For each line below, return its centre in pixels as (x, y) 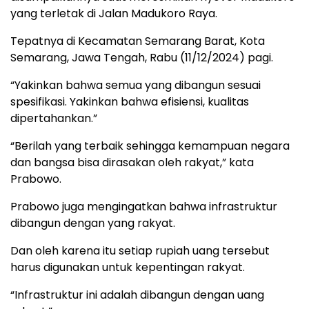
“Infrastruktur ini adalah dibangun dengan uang (137, 295)
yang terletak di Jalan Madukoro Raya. (114, 14)
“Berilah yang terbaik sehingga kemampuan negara (150, 146)
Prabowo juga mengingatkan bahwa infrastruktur (144, 207)
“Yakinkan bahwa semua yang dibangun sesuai (136, 86)
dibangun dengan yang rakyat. (93, 223)
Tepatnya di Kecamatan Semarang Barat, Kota (138, 41)
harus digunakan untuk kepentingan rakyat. (128, 268)
